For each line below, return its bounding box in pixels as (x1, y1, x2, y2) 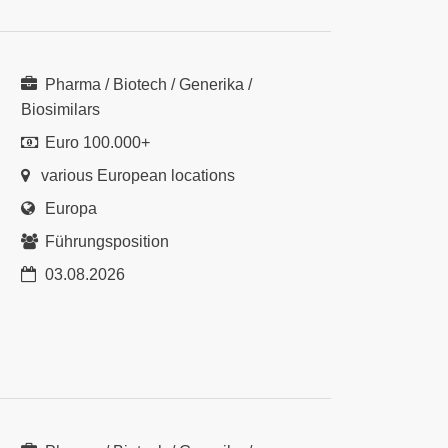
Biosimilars (21, 101, 100, 118)
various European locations (41, 167, 235, 184)
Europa (41, 200, 97, 217)
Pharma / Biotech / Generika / (41, 76, 252, 93)
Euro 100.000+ (41, 134, 150, 151)
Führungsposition (41, 233, 169, 250)
